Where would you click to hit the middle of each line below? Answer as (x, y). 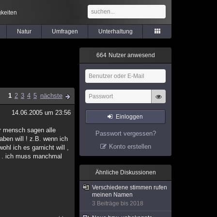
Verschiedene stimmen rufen (130, 187)
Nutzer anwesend (131, 55)
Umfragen (65, 31)
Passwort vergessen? (125, 133)
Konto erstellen (130, 147)
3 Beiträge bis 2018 (118, 203)
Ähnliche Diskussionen (125, 172)
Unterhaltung (115, 31)
